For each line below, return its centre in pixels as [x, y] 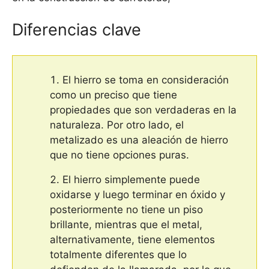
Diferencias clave [77, 30]
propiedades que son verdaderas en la [143, 110]
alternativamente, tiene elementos [132, 239]
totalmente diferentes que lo [118, 254]
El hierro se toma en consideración [146, 80]
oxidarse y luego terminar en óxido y [138, 194]
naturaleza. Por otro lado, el [117, 125]
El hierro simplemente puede [131, 179]
